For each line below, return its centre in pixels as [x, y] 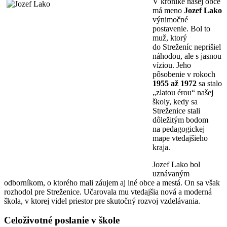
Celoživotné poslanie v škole [62, 220]
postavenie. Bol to [181, 28]
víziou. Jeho [172, 65]
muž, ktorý [170, 37]
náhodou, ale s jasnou [187, 56]
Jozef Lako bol [176, 164]
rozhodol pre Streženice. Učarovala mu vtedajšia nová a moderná [108, 192]
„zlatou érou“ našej [183, 92]
